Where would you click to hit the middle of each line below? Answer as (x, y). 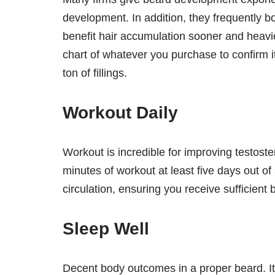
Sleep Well (106, 229)
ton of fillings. (95, 73)
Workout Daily (120, 113)
